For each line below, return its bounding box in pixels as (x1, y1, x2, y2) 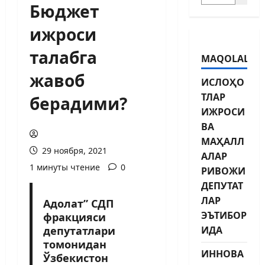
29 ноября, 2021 (40, 144, 107, 156)
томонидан (43, 237, 106, 251)
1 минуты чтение (30, 161, 100, 173)
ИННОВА (201, 247, 244, 260)
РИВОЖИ (201, 164, 245, 177)
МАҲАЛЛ (201, 134, 244, 148)
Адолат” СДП (43, 196, 114, 211)
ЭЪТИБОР (201, 208, 247, 222)
